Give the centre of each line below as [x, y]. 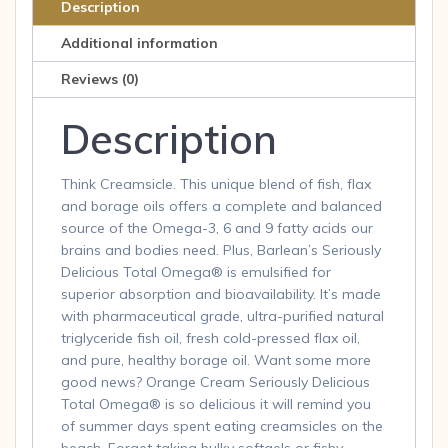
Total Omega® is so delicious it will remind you [216, 403]
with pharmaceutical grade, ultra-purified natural [222, 315]
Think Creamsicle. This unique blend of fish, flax [216, 183]
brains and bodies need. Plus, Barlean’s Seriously [221, 249]
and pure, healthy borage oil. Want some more [216, 359]
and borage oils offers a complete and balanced [221, 205]
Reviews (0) [100, 79]
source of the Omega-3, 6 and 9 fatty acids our [217, 227]
